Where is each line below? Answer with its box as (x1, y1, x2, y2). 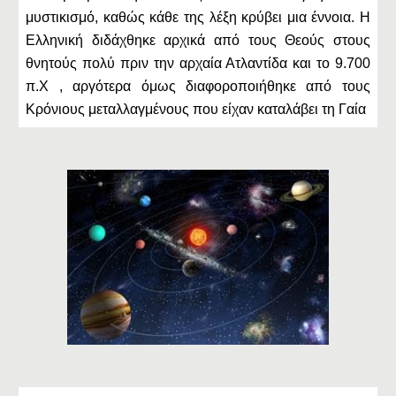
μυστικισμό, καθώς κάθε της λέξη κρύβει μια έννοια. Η (26, 10, 370, 25)
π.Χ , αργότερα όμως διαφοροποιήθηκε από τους (26, 79, 370, 94)
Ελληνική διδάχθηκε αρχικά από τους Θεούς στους (26, 33, 370, 48)
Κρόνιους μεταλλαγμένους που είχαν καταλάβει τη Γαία (26, 102, 367, 117)
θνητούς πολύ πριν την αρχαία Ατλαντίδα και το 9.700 (26, 56, 370, 71)
